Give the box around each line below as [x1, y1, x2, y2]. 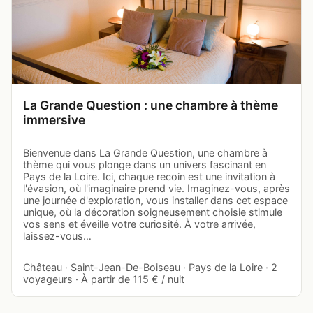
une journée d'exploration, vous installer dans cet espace [23, 194, 288, 206]
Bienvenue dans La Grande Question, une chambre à [23, 146, 268, 159]
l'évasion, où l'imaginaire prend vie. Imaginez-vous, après [23, 182, 290, 194]
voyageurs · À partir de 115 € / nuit [23, 272, 184, 285]
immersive [23, 112, 85, 127]
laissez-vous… [23, 229, 92, 242]
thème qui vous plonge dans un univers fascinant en [23, 158, 266, 170]
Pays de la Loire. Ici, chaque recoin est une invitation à [23, 170, 275, 182]
